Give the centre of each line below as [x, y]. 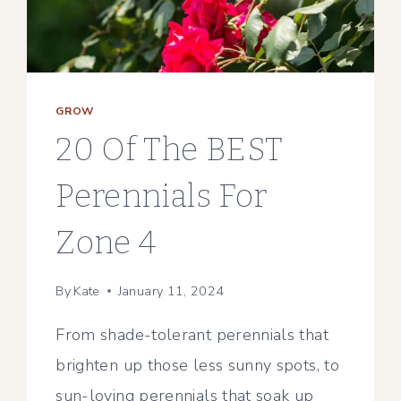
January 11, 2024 [171, 290]
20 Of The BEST [170, 150]
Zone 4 [106, 243]
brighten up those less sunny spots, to [198, 365]
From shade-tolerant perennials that [192, 334]
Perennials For [162, 196]
